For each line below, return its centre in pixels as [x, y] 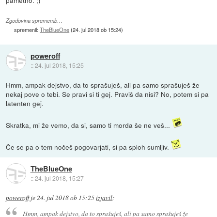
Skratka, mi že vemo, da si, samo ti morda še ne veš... [89, 125]
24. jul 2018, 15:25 [59, 65]
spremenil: [27, 29]
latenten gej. [25, 103]
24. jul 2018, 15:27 [59, 178]
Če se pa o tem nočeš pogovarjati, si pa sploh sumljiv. [89, 147]
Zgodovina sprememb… [34, 20]
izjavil [104, 197]
